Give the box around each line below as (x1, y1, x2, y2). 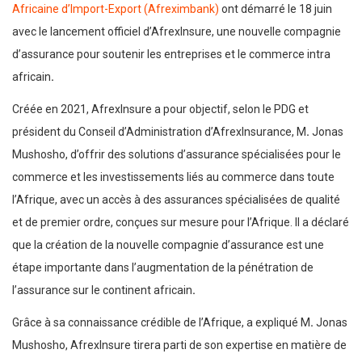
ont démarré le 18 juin (219, 2, 332, 16)
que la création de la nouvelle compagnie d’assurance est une (12, 238, 324, 252)
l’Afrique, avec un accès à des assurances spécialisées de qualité (12, 193, 340, 207)
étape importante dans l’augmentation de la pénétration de (12, 261, 314, 275)
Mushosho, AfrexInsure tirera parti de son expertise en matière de (12, 339, 347, 352)
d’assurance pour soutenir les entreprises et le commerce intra (12, 48, 330, 61)
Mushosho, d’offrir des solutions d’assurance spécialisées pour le (12, 148, 341, 162)
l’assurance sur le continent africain (12, 284, 192, 297)
